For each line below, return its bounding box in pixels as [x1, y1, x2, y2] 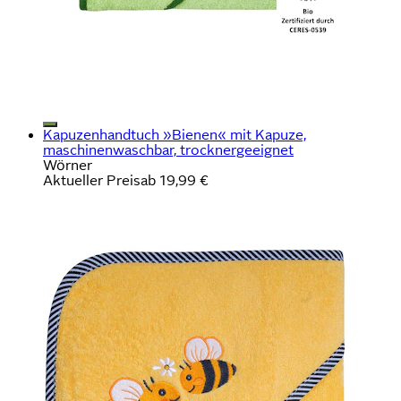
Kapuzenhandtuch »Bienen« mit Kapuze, [43, 126, 306, 142]
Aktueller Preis [43, 172, 141, 188]
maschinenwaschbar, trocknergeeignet [43, 141, 294, 158]
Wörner [43, 157, 92, 173]
